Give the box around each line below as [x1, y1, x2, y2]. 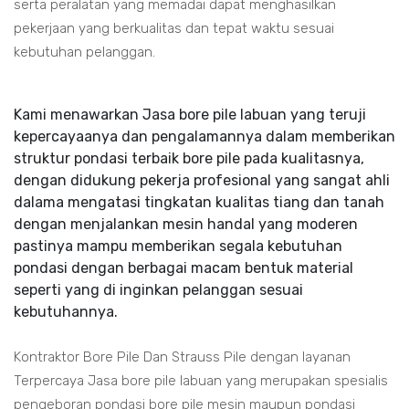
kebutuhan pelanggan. [14, 44, 155, 60]
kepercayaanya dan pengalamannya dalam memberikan [14, 128, 395, 145]
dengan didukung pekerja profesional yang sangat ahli [14, 172, 390, 189]
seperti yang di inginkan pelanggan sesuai [14, 281, 303, 299]
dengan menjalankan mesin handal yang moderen [14, 215, 358, 233]
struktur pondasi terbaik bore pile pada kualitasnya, [14, 150, 364, 167]
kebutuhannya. [14, 303, 118, 320]
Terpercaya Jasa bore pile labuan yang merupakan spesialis [14, 372, 388, 389]
